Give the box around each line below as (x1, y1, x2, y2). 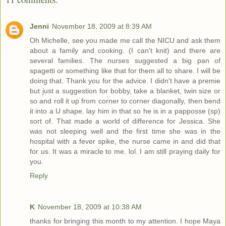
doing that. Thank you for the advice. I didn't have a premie (30, 76, 220, 85)
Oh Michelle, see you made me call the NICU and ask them (30, 36, 220, 44)
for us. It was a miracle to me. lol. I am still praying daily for (30, 147, 220, 155)
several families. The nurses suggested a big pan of (30, 56, 220, 65)
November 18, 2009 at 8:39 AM (52, 22, 152, 30)
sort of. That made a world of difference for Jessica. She (30, 117, 220, 125)
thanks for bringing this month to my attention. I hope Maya (30, 216, 220, 225)
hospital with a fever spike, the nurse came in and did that (30, 137, 220, 145)
